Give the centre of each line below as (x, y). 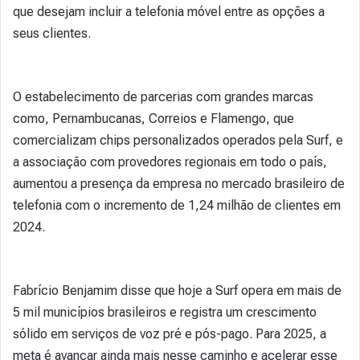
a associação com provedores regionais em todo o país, (170, 162)
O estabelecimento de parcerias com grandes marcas (163, 96)
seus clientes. (52, 33)
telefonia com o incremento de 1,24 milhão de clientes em (177, 205)
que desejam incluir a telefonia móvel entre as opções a (169, 11)
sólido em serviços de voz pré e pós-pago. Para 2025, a (170, 333)
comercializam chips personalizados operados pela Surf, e (178, 140)
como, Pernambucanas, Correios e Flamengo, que (153, 118)
